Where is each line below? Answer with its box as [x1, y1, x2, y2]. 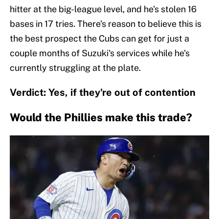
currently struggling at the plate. [10, 62, 141, 73]
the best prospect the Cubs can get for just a [10, 33, 189, 44]
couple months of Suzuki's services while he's [10, 47, 190, 58]
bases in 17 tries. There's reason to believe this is [10, 18, 201, 29]
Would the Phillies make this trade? [10, 110, 192, 124]
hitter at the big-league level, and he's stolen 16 [10, 3, 197, 14]
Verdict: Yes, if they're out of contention [10, 86, 196, 98]
